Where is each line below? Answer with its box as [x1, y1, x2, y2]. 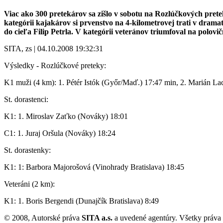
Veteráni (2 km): [4, 179, 55, 188]
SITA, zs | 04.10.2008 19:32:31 [4, 44, 103, 53]
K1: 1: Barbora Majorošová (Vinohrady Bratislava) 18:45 [4, 162, 184, 171]
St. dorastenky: [4, 145, 51, 154]
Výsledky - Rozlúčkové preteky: [4, 61, 106, 70]
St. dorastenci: [4, 95, 48, 104]
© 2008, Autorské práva [4, 213, 82, 222]
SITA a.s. [82, 213, 112, 222]
